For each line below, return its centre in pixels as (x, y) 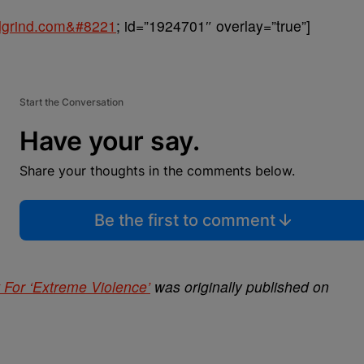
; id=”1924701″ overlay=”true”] (213, 26)
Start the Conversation (71, 102)
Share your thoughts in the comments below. (157, 171)
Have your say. (110, 141)
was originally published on (240, 286)
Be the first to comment (184, 220)
